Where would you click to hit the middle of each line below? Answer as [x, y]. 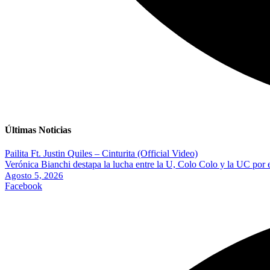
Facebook [24, 186]
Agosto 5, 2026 [34, 176]
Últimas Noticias [38, 130]
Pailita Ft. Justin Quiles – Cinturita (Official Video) [101, 154]
